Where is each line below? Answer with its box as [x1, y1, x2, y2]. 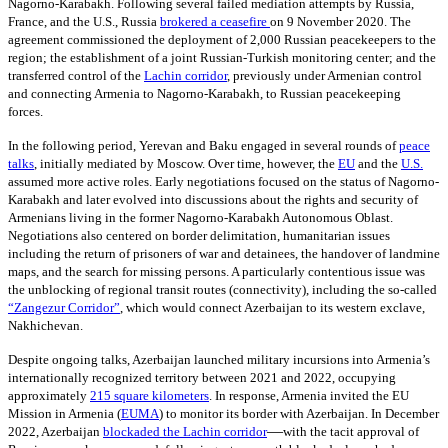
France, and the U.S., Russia [8, 14, 157, 30]
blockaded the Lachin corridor [103, 424, 267, 440]
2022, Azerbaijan [8, 424, 100, 440]
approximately [8, 388, 90, 404]
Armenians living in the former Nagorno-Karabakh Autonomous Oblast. [8, 210, 393, 226]
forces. [8, 104, 46, 120]
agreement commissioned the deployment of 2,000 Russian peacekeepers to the [8, 32, 436, 48]
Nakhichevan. [8, 318, 86, 334]
